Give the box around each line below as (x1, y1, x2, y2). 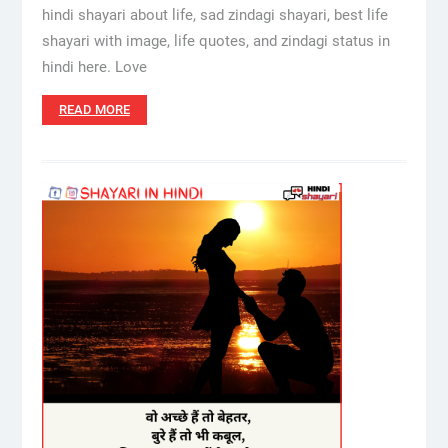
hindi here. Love (41, 58, 147, 76)
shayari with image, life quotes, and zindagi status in (41, 32, 390, 50)
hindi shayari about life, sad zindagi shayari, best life (41, 6, 388, 24)
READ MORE (58, 102, 130, 117)
